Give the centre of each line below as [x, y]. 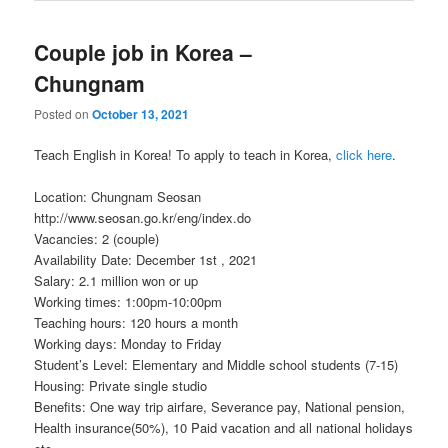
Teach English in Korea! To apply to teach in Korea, [185, 155]
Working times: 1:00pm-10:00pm [128, 302]
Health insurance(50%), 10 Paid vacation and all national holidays [224, 428]
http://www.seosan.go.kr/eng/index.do [143, 218]
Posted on [63, 113]
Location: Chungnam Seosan [118, 197]
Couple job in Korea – [143, 51]
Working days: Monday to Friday [128, 344]
